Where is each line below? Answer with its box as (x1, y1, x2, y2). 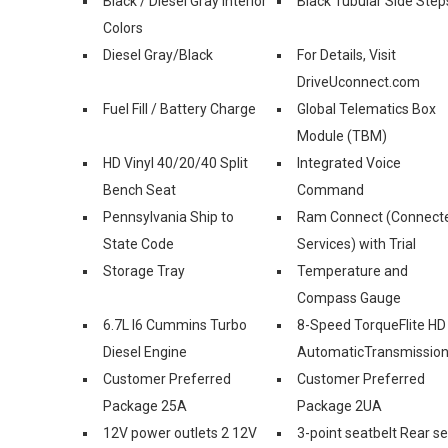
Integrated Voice (297, 154, 401, 171)
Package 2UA (297, 397, 382, 414)
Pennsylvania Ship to (103, 208, 234, 225)
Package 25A (103, 397, 187, 414)
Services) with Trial (297, 235, 416, 252)
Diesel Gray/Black (103, 46, 213, 63)
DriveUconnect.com (297, 73, 420, 90)
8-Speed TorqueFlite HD (297, 316, 446, 333)
